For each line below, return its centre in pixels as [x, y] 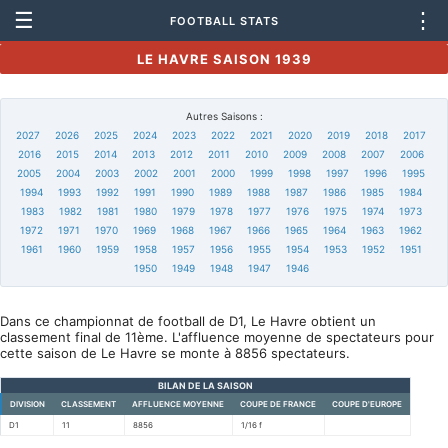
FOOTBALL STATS [224, 20]
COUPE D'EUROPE [367, 404]
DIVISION [27, 404]
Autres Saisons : [224, 116]
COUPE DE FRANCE [278, 404]
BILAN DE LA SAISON [205, 385]
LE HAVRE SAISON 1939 [224, 59]
